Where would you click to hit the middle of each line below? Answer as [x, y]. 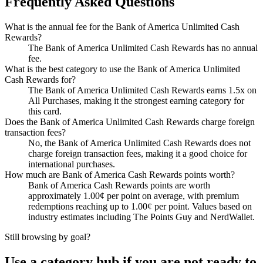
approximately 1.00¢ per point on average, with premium [134, 196]
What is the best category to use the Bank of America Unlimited [122, 69]
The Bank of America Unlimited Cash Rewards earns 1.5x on [142, 90]
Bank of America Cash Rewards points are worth [119, 186]
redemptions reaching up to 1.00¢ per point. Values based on [140, 207]
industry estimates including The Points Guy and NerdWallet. [141, 217]
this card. [45, 112]
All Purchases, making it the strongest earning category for [136, 101]
